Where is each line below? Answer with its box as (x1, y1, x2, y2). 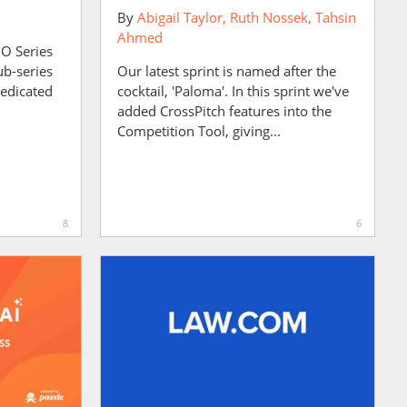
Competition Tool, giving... (116, 122, 281, 140)
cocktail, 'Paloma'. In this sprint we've (116, 82, 349, 100)
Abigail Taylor (136, 8, 223, 26)
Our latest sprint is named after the (116, 62, 336, 80)
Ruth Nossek (229, 8, 308, 26)
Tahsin (314, 8, 356, 26)
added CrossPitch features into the (116, 102, 332, 120)
